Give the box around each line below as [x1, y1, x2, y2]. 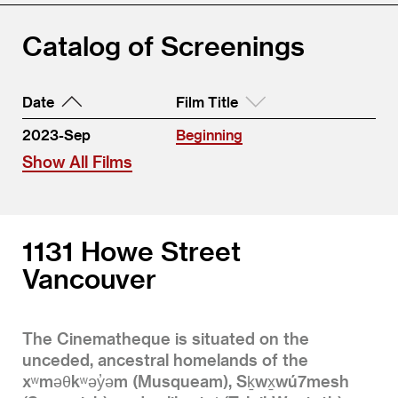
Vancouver [22, 262, 156, 294]
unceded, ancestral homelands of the [22, 349, 308, 369]
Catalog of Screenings [22, 29, 305, 61]
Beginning [176, 126, 243, 143]
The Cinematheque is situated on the [22, 328, 309, 347]
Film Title [176, 93, 238, 110]
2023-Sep [22, 126, 91, 143]
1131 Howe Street [22, 235, 241, 267]
